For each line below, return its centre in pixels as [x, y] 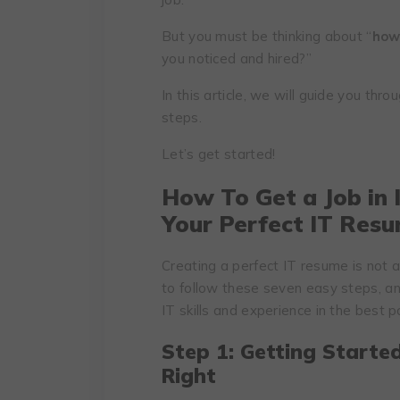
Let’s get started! [219, 154]
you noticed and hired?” [237, 58]
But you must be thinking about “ [267, 36]
